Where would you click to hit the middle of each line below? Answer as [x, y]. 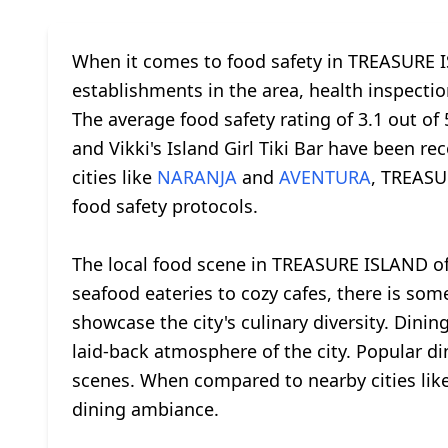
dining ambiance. [145, 409]
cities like [114, 177]
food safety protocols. [165, 206]
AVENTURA [325, 177]
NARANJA [197, 177]
